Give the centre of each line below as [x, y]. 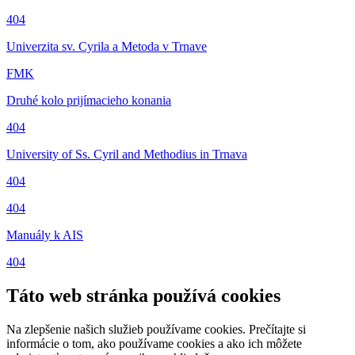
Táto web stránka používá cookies [143, 295]
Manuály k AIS [45, 235]
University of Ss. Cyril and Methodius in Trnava [127, 154]
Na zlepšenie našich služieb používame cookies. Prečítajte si [156, 329]
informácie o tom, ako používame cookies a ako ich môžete [154, 343]
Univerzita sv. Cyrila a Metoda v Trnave [107, 46]
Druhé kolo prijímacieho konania [89, 100]
